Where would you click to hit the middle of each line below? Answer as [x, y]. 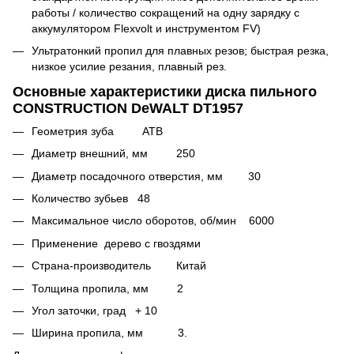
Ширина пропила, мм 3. [109, 333]
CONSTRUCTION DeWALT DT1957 [128, 108]
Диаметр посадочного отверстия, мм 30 [146, 176]
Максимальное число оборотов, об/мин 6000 [153, 221]
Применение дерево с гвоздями [116, 243]
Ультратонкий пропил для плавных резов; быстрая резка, [180, 51]
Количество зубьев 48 [91, 199]
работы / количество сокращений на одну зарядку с [166, 12]
